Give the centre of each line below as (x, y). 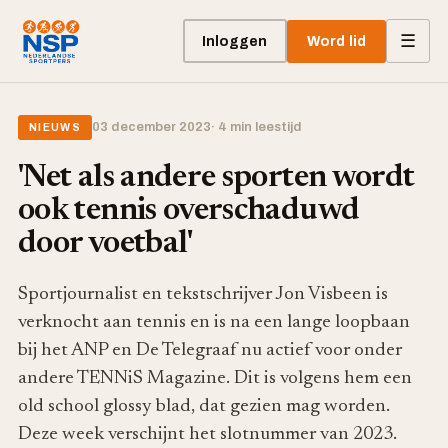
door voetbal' (105, 244)
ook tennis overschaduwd (189, 211)
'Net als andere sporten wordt (216, 178)
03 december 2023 (152, 127)
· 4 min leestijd (257, 127)
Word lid (336, 41)
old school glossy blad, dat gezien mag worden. (204, 406)
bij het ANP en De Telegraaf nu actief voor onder (210, 350)
